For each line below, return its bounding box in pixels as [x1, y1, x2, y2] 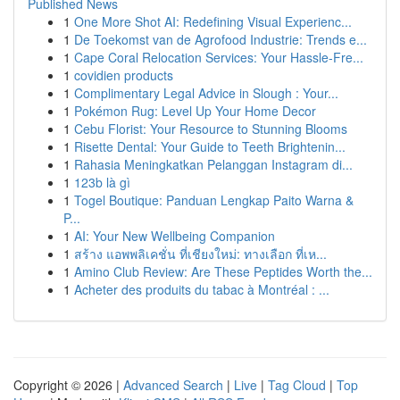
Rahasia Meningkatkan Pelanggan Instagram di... [74, 155, 353, 173]
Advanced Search [123, 376, 223, 394]
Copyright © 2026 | [13, 376, 123, 394]
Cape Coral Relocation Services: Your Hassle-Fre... [74, 48, 363, 66]
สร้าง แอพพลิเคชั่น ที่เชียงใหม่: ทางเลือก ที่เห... [74, 245, 327, 262]
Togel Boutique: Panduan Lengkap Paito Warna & [74, 191, 354, 209]
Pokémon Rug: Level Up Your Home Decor [74, 102, 316, 120]
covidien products [74, 66, 173, 84]
